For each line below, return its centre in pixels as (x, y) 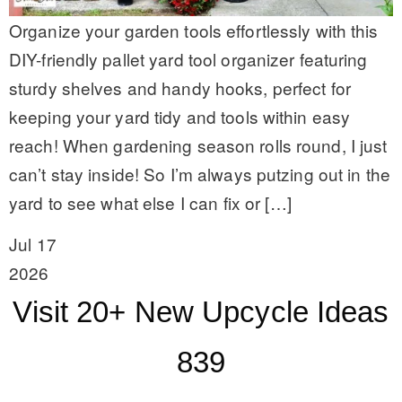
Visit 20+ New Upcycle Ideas (201, 312)
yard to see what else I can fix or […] (150, 203)
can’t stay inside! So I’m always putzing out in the (200, 174)
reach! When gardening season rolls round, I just (198, 145)
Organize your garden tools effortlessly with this (194, 31)
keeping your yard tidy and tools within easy (180, 117)
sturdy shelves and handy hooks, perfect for (180, 88)
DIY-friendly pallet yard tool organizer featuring (188, 59)
